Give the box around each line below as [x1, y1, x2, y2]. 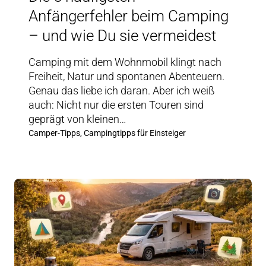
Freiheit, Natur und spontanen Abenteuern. [28, 69, 224, 83]
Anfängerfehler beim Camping [28, 7, 229, 25]
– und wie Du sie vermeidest [28, 26, 216, 45]
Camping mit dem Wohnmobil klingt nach [28, 55, 221, 68]
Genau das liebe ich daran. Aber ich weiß [28, 84, 215, 97]
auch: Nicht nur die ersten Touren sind [28, 98, 204, 111]
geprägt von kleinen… [28, 112, 126, 125]
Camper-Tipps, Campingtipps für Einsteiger [28, 128, 186, 138]
